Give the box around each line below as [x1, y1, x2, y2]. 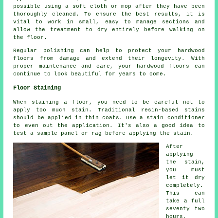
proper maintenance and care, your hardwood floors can [13, 63, 205, 69]
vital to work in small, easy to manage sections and [13, 18, 205, 25]
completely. [166, 182, 204, 188]
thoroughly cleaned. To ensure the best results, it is [13, 11, 205, 17]
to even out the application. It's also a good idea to [13, 122, 205, 128]
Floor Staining [13, 84, 61, 91]
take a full [166, 198, 205, 204]
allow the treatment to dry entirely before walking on [13, 26, 205, 33]
